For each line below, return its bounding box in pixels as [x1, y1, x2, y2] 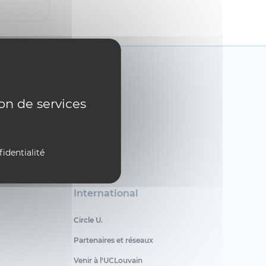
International [73, 188, 138, 199]
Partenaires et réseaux [73, 236, 153, 245]
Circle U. [73, 216, 103, 224]
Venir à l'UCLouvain [73, 256, 142, 265]
